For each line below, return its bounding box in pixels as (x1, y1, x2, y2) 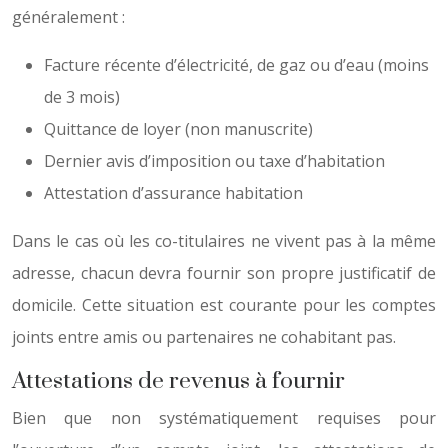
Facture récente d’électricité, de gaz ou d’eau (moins (44, 54, 429, 76)
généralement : (12, 6, 125, 28)
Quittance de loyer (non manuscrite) (44, 118, 313, 140)
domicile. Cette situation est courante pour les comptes (12, 294, 436, 316)
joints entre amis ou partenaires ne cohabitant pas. (12, 326, 396, 348)
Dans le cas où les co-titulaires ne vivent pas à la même (12, 230, 436, 252)
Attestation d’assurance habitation (44, 182, 303, 204)
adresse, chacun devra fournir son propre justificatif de (12, 262, 436, 284)
